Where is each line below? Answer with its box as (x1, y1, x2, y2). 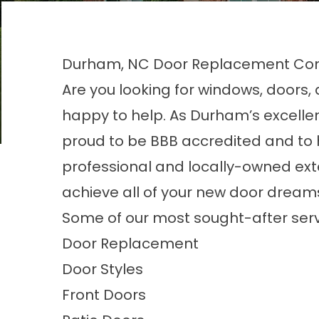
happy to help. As (62, 105, 190, 125)
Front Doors (62, 285, 146, 305)
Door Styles (62, 259, 143, 279)
